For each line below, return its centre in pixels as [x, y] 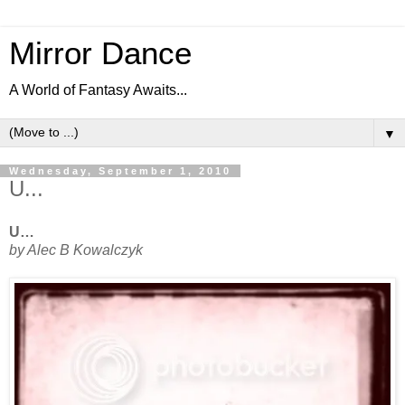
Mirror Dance [100, 53]
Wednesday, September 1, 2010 [120, 171]
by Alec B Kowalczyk [76, 250]
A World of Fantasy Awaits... [98, 90]
